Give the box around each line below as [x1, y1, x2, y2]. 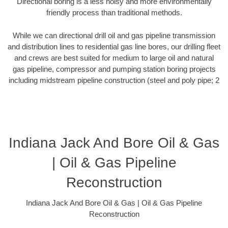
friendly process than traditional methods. [46, 8, 182, 17]
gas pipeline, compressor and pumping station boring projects [12, 64, 216, 73]
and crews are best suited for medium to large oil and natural [14, 53, 214, 62]
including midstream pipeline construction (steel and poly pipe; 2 [9, 75, 219, 84]
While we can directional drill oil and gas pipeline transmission [13, 31, 215, 40]
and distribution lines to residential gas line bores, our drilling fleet [8, 42, 220, 51]
